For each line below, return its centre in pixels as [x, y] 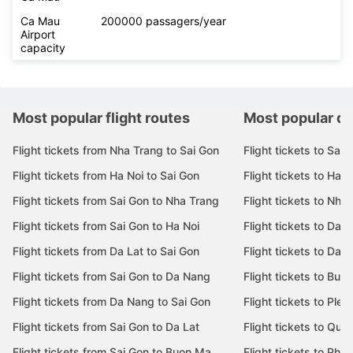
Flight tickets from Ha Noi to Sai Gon [106, 176]
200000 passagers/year [163, 21]
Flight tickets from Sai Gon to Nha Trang [116, 201]
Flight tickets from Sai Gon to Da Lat [106, 327]
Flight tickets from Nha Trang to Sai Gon [116, 150]
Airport [38, 35]
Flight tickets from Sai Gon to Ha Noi [106, 226]
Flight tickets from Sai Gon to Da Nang [111, 277]
